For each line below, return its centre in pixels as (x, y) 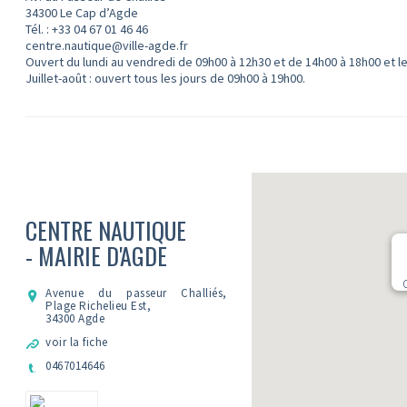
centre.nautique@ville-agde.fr (107, 45)
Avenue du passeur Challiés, (136, 293)
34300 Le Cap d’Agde (82, 13)
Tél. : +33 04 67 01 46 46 (87, 29)
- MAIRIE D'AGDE (97, 256)
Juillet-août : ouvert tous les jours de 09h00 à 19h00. (166, 78)
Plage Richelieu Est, (99, 306)
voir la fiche (77, 342)
